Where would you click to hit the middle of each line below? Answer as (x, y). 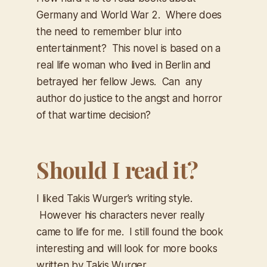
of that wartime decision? (94, 115)
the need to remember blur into (109, 32)
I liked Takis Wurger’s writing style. (114, 199)
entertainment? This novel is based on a (128, 49)
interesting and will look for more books (127, 249)
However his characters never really (120, 215)
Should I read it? (117, 170)
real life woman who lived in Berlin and (124, 65)
